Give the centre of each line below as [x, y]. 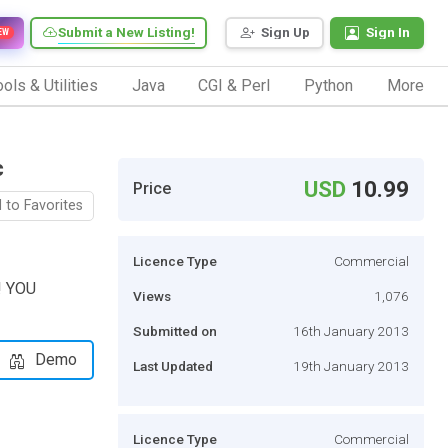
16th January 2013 [351, 330]
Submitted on [175, 330]
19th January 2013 [351, 365]
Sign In [388, 32]
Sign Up [285, 32]
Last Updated [173, 365]
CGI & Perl [234, 85]
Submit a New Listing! [126, 32]
